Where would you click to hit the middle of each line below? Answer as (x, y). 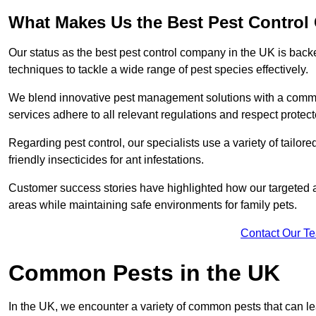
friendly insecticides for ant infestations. (108, 160)
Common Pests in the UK (144, 273)
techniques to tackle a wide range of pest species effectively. (160, 70)
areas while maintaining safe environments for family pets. (153, 205)
